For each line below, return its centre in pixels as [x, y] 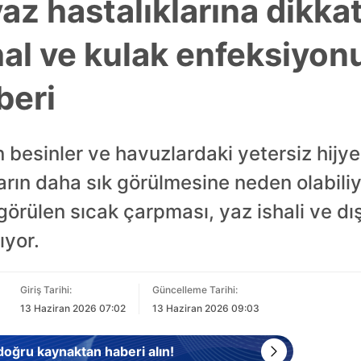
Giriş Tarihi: [46, 290]
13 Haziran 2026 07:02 [73, 308]
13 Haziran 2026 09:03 [206, 308]
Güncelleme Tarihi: [195, 290]
